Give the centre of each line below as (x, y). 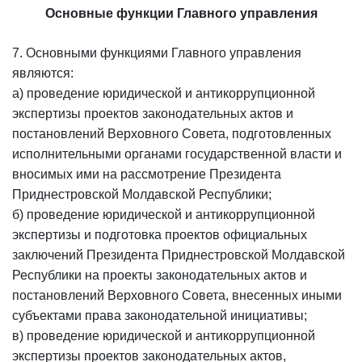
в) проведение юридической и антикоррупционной (164, 336)
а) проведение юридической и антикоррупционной (164, 93)
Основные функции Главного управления (181, 13)
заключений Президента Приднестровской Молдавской (179, 255)
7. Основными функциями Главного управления (157, 53)
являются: (43, 73)
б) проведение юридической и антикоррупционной (164, 215)
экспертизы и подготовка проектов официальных (160, 235)
